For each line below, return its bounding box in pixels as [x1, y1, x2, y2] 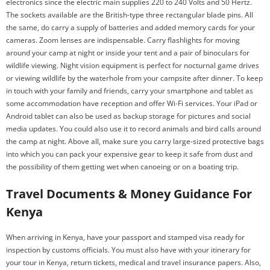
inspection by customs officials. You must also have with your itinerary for [6, 245, 251, 255]
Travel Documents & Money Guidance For [6, 186, 252, 202]
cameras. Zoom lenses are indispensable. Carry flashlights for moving [6, 35, 240, 45]
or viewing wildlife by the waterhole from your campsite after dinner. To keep [6, 73, 263, 83]
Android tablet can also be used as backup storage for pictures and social [6, 111, 251, 121]
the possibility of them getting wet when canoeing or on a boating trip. [6, 162, 239, 172]
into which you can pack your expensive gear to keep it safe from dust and [6, 149, 253, 159]
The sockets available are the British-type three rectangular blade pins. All [6, 10, 253, 20]
